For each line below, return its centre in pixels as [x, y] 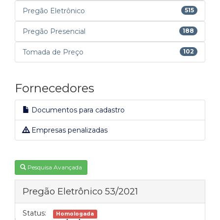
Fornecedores [55, 88]
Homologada [75, 214]
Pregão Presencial [54, 31]
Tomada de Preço [53, 52]
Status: [34, 213]
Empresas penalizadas [69, 130]
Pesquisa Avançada [55, 167]
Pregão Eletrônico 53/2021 [80, 191]
